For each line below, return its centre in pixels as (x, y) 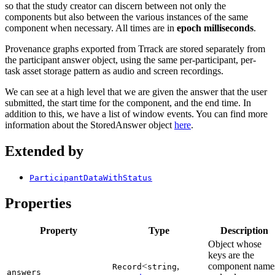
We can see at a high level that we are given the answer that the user (136, 91)
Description (244, 231)
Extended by (44, 151)
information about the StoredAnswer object (90, 125)
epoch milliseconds (215, 28)
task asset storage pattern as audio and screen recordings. (114, 71)
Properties (38, 203)
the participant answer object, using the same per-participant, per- (130, 60)
